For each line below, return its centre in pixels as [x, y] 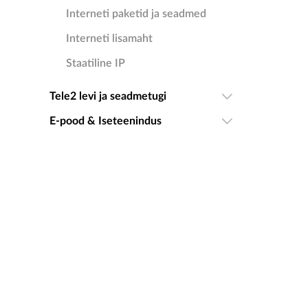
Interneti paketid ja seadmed [136, 14]
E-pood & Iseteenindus [106, 121]
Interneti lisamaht [109, 38]
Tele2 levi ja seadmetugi [108, 96]
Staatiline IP [96, 63]
